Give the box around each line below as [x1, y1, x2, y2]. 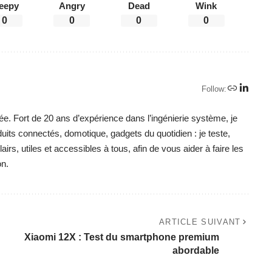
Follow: [201, 84, 226, 93]
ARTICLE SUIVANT [158, 217, 241, 227]
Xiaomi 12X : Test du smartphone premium [24, 232, 219, 243]
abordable [172, 245, 219, 256]
